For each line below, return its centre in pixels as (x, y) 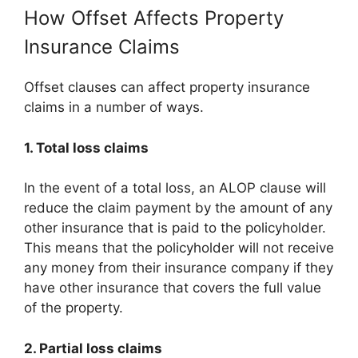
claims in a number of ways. (114, 107)
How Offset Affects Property (154, 18)
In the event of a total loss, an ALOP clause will (175, 188)
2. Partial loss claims (93, 348)
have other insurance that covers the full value (173, 288)
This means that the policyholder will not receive (179, 248)
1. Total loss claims (86, 147)
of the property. (74, 308)
